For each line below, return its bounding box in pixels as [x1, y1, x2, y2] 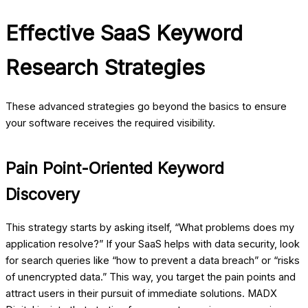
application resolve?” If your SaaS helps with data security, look [5, 237, 300, 250]
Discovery [5, 184, 80, 204]
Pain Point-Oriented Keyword [5, 157, 224, 178]
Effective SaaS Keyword [5, 20, 243, 46]
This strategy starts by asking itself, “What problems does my [5, 221, 294, 234]
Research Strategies [5, 54, 205, 80]
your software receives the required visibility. [5, 116, 215, 129]
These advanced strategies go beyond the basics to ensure [5, 100, 287, 113]
